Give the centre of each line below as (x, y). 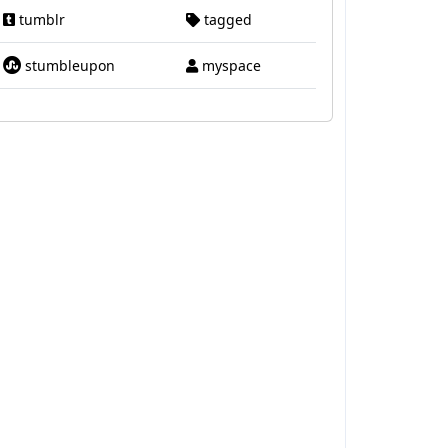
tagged (225, 19)
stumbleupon (67, 65)
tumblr (39, 19)
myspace (229, 65)
